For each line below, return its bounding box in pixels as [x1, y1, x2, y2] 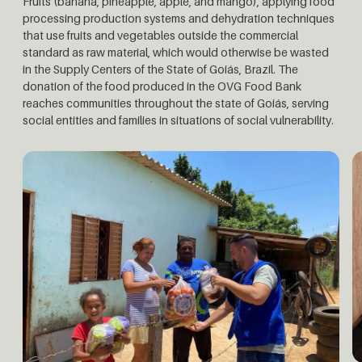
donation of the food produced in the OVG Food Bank [23, 79, 301, 94]
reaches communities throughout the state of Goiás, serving [23, 96, 329, 111]
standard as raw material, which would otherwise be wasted [23, 45, 329, 60]
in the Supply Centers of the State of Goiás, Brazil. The [23, 62, 298, 77]
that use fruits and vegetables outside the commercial [23, 28, 298, 43]
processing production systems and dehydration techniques [23, 11, 335, 26]
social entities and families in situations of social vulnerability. [23, 113, 334, 128]
